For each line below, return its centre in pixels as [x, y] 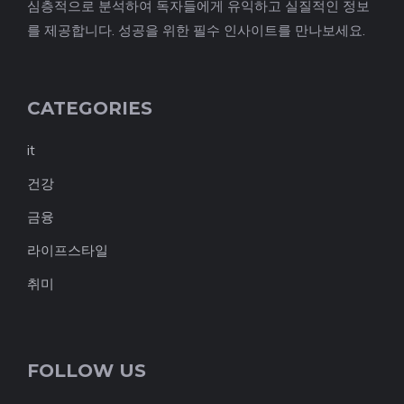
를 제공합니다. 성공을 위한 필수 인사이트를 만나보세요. [196, 30]
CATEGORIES [90, 108]
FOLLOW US [87, 371]
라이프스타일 [68, 250]
